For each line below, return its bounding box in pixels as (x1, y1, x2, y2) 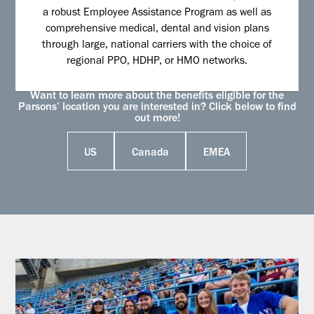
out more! (134, 114, 180, 125)
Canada (131, 148, 169, 159)
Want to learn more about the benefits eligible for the (30, 91, 284, 103)
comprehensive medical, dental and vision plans (45, 25, 269, 36)
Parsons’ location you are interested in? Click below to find (18, 102, 296, 114)
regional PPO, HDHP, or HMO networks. (67, 57, 247, 68)
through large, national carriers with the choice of (42, 41, 272, 52)
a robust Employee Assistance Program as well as (43, 8, 271, 20)
